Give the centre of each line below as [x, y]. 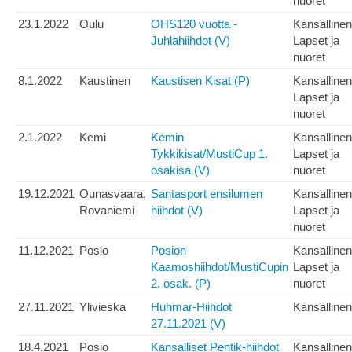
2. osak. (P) [181, 284]
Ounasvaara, [113, 194]
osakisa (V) [180, 170]
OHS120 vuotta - [194, 24]
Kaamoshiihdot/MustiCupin [220, 267]
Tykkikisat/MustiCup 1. [209, 154]
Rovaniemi [107, 211]
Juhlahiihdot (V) [191, 41]
